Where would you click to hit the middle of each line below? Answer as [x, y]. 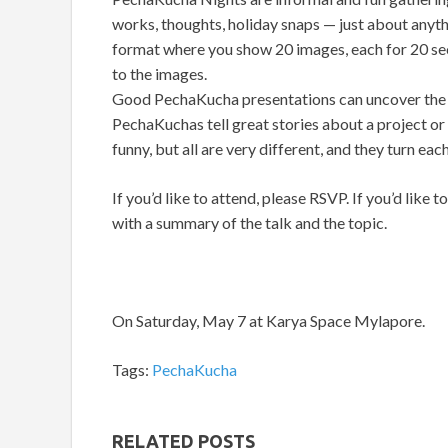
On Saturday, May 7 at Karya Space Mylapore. [268, 321]
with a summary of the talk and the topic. [249, 223]
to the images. [159, 74]
